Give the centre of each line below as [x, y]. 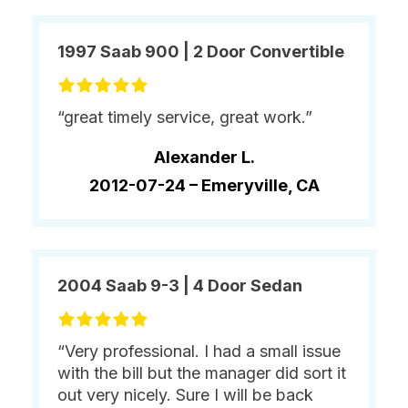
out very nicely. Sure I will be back [185, 395]
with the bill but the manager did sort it [202, 373]
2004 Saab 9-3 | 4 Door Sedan [180, 286]
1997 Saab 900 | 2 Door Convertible [201, 51]
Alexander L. [204, 157]
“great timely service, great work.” [185, 117]
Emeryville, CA [260, 185]
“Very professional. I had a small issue [199, 351]
